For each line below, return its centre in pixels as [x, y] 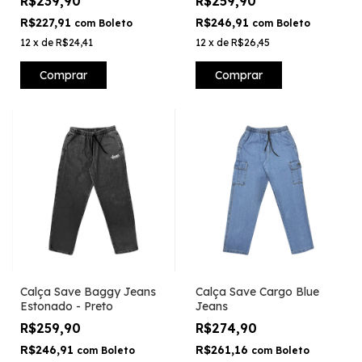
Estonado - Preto [67, 307]
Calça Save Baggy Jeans [88, 292]
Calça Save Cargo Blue [257, 292]
